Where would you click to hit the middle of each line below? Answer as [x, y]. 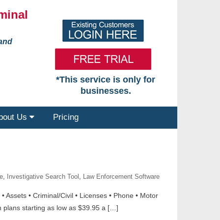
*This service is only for [106, 80]
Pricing [66, 117]
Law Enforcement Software [121, 177]
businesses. [106, 91]
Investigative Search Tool [43, 177]
